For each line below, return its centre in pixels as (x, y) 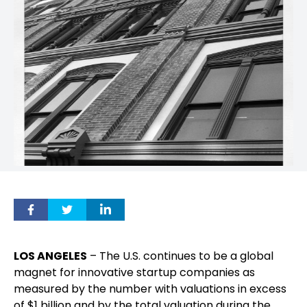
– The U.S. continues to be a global (180, 256)
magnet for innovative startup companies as (134, 272)
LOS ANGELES (50, 256)
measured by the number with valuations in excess (150, 289)
